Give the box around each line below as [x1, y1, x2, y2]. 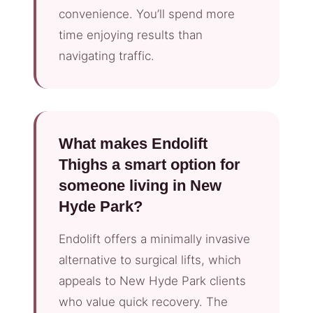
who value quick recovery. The [59, 294, 228, 309]
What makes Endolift [59, 134, 208, 152]
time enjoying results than [59, 27, 203, 42]
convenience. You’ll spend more [59, 6, 235, 21]
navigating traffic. [59, 48, 154, 63]
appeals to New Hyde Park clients [59, 273, 246, 288]
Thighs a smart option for [59, 155, 240, 173]
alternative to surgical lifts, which [59, 252, 241, 267]
